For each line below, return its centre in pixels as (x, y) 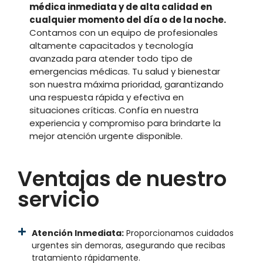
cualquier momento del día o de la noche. (128, 20)
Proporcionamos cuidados (178, 233)
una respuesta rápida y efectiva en (107, 97)
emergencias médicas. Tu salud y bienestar (125, 71)
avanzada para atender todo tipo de (111, 58)
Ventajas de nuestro (122, 179)
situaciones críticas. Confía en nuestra (114, 110)
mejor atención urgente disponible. (106, 136)
